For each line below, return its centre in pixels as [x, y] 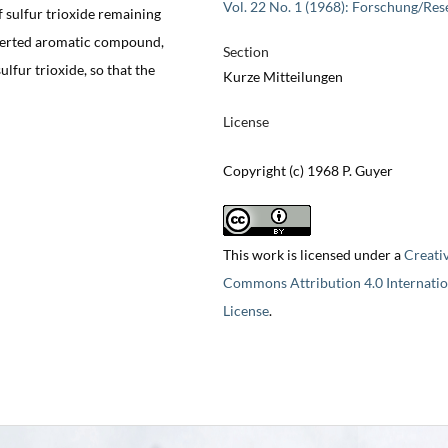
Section [245, 52]
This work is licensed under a [313, 255]
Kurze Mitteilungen [282, 77]
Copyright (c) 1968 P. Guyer [307, 171]
